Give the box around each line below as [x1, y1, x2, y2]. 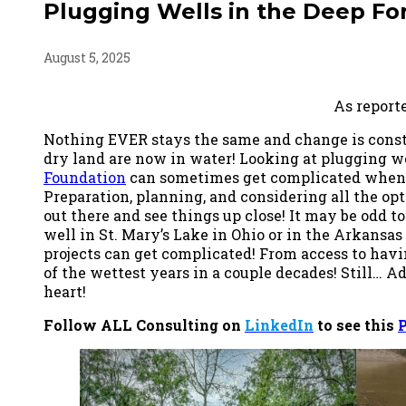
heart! [43, 281, 86, 301]
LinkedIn [245, 314, 314, 334]
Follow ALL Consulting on [43, 314, 245, 334]
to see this [314, 314, 398, 334]
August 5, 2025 [43, 48, 130, 66]
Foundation [43, 167, 126, 187]
